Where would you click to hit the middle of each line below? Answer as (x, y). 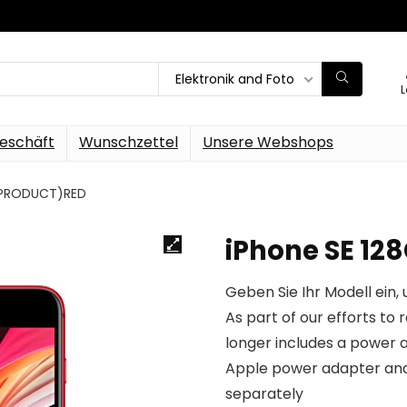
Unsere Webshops (268, 142)
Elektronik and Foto (235, 79)
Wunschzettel (129, 142)
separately (264, 394)
